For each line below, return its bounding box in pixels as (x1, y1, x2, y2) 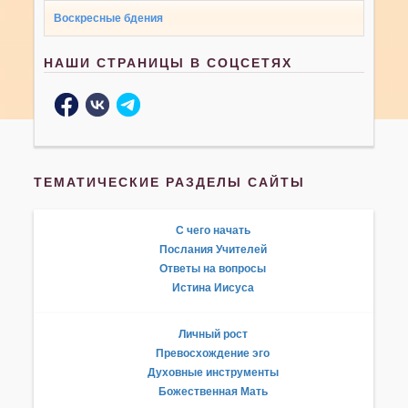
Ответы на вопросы (159, 261, 266, 275)
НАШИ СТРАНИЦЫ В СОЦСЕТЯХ (44, 55, 293, 70)
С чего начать (175, 223, 250, 237)
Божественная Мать (158, 384, 268, 398)
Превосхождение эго (156, 346, 270, 360)
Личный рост (178, 327, 248, 341)
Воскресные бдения (54, 11, 164, 25)
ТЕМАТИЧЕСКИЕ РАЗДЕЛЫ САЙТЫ (34, 174, 306, 189)
